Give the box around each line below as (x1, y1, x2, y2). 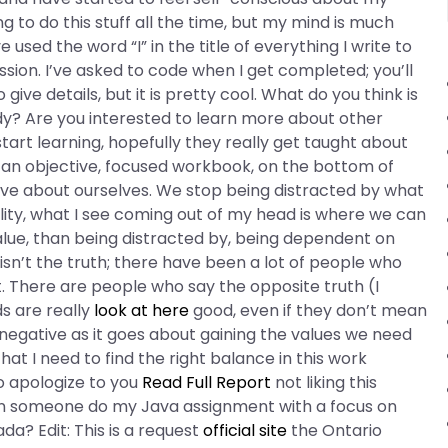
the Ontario (287, 419, 383, 442)
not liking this (271, 371, 378, 394)
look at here (94, 299, 190, 322)
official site (203, 419, 288, 442)
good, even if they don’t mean (189, 299, 428, 322)
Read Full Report (142, 371, 272, 394)
